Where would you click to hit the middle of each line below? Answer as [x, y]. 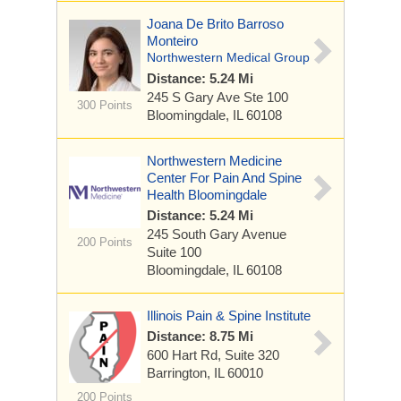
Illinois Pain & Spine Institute [229, 316]
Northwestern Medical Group [228, 57]
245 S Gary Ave [195, 97]
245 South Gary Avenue [217, 234]
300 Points [104, 105]
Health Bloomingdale [207, 195]
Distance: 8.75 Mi [200, 336]
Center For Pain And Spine [224, 178]
